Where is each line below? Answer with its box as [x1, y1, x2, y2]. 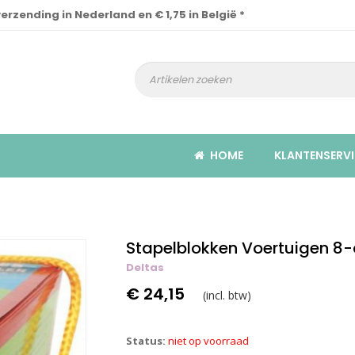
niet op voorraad [168, 334, 249, 348]
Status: [126, 334, 166, 348]
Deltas [126, 260, 164, 275]
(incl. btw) [203, 288, 251, 303]
